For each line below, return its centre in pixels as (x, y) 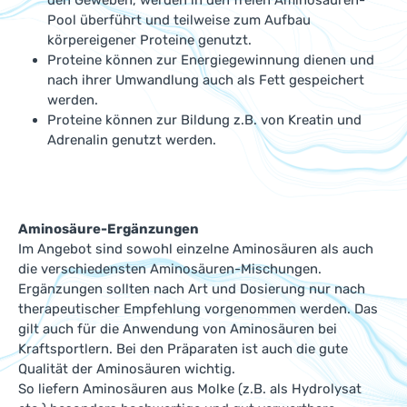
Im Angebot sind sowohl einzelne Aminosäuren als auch (196, 249)
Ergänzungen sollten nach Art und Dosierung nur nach (192, 289)
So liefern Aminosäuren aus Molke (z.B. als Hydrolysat (190, 389)
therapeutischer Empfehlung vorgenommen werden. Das (198, 309)
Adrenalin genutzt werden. (132, 140)
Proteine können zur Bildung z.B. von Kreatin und (204, 120)
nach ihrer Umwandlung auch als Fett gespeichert (206, 80)
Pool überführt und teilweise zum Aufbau (179, 20)
